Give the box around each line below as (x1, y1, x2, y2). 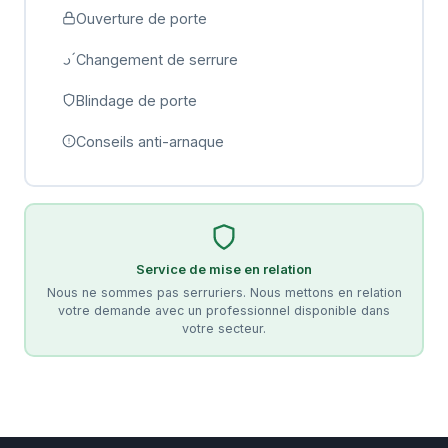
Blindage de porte (75, 91, 197, 109)
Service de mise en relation (136, 260, 312, 277)
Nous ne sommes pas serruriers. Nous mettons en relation (46, 284, 402, 300)
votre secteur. (182, 320, 266, 336)
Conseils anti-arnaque (75, 132, 224, 150)
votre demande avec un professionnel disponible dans (58, 302, 390, 318)
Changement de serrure (75, 50, 238, 68)
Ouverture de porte (75, 9, 207, 27)
